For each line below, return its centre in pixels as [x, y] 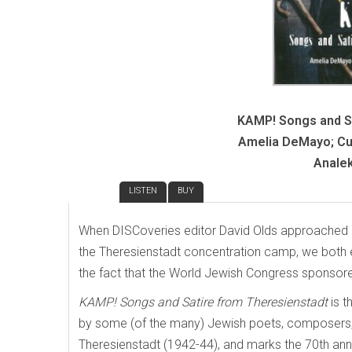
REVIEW [93, 191]
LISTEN [143, 191]
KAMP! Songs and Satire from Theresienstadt [205, 302]
